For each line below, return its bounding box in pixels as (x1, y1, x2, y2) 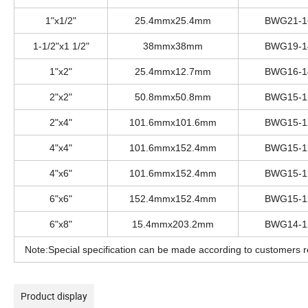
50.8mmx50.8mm (135, 91, 211, 102)
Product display (21, 289, 87, 302)
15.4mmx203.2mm (132, 218, 214, 230)
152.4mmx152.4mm (129, 192, 217, 204)
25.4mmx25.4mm (135, 14, 211, 26)
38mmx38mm (143, 40, 203, 52)
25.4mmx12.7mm (135, 65, 211, 77)
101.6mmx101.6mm (129, 116, 217, 128)
